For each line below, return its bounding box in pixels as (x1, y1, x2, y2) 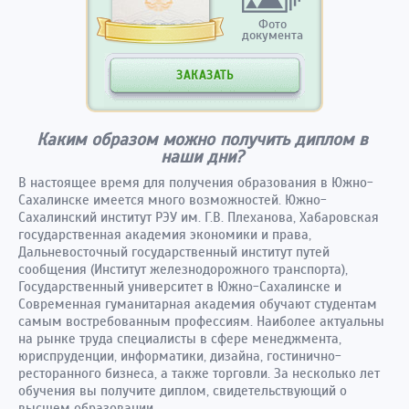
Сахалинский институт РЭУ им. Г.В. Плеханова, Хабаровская (18, 209, 379, 225)
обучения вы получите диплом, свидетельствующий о (18, 383, 347, 399)
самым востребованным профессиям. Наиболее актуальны (18, 313, 384, 330)
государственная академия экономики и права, (18, 226, 311, 243)
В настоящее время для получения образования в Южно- (18, 174, 373, 191)
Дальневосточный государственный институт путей (18, 244, 330, 260)
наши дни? (161, 146, 245, 167)
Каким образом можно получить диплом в (37, 129, 369, 150)
